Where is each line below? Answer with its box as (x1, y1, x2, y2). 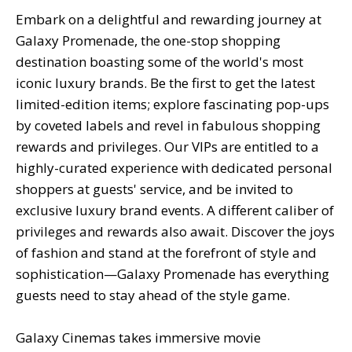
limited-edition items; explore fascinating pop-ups (16, 94, 329, 113)
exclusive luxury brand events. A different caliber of (16, 200, 334, 219)
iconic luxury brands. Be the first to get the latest (16, 73, 315, 92)
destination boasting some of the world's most (16, 52, 303, 71)
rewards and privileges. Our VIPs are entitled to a (16, 137, 319, 156)
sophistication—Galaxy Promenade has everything (16, 264, 329, 283)
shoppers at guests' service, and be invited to (16, 179, 293, 198)
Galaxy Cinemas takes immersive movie (16, 328, 261, 346)
